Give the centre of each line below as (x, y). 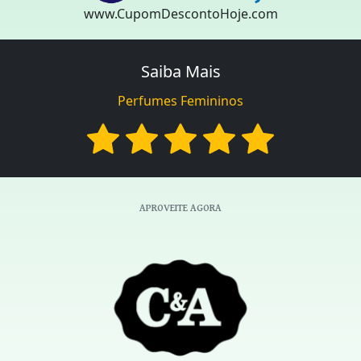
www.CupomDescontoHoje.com (180, 14)
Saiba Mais (180, 72)
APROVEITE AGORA (180, 208)
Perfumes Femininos (180, 101)
